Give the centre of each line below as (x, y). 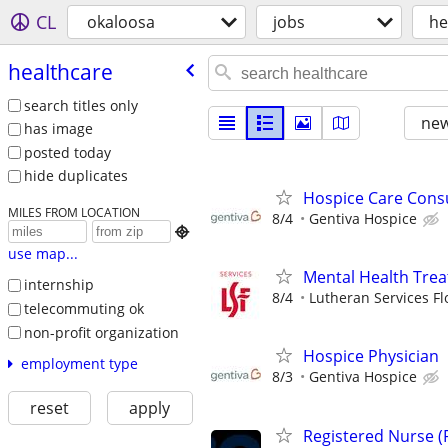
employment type (79, 364)
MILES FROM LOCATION (73, 212)
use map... (42, 254)
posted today (67, 152)
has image (58, 129)
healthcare (60, 71)
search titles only (80, 105)
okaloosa (121, 22)
